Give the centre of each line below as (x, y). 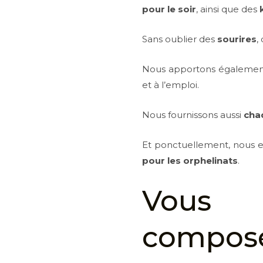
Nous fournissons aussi (193, 115)
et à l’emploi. (171, 85)
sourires (237, 39)
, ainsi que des (228, 9)
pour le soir (169, 9)
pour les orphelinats (190, 161)
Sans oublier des (180, 39)
